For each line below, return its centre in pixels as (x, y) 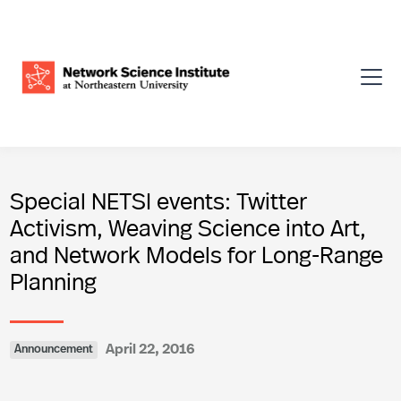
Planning (53, 281)
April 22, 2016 (150, 348)
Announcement (54, 349)
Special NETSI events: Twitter (158, 200)
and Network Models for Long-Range (196, 254)
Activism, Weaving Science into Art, (188, 227)
